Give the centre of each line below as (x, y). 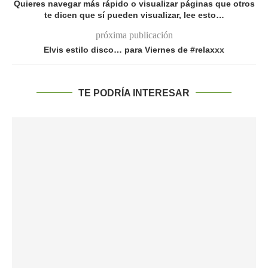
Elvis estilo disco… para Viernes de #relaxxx (134, 49)
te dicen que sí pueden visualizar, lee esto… (134, 15)
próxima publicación (134, 35)
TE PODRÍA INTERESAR (134, 93)
